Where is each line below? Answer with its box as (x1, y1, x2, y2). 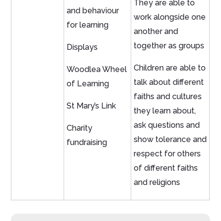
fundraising (67, 138, 108, 147)
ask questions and (134, 120, 200, 130)
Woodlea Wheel (67, 65, 127, 74)
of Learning (67, 79, 110, 89)
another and (134, 27, 179, 37)
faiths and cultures (134, 92, 202, 102)
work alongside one (134, 12, 206, 22)
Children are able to (134, 63, 206, 73)
